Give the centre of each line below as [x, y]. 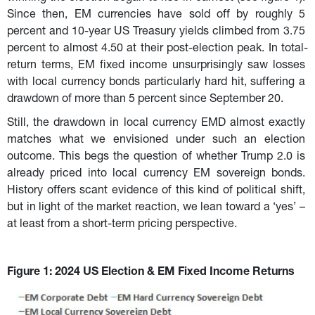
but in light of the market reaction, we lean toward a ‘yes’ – [157, 208]
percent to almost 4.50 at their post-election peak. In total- [157, 49]
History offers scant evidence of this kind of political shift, [157, 191]
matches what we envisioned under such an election [157, 140]
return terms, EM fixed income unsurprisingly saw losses [157, 66]
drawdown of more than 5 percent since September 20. [145, 99]
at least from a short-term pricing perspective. [122, 225]
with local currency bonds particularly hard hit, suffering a [157, 83]
